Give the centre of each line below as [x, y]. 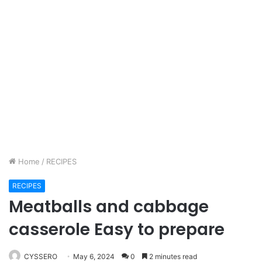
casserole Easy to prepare [117, 230]
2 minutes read [172, 256]
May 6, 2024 [94, 256]
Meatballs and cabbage [109, 207]
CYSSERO [41, 256]
